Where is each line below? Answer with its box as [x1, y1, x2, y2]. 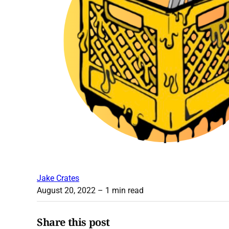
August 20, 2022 [37, 186, 96, 196]
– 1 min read [96, 186, 144, 196]
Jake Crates [37, 173, 79, 184]
